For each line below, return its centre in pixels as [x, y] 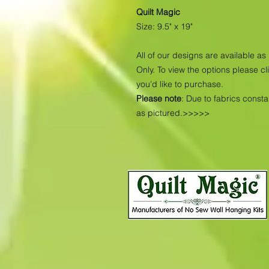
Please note [159, 99]
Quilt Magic [158, 12]
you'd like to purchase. [180, 84]
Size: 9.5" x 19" [165, 27]
